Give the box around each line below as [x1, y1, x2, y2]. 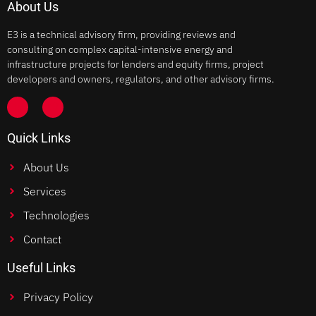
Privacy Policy [23, 290, 93, 305]
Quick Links [7, 130, 71, 146]
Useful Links [7, 260, 75, 276]
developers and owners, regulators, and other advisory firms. [7, 72, 274, 85]
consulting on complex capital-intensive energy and [7, 42, 233, 56]
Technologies [23, 208, 90, 223]
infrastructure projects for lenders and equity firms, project [7, 57, 264, 71]
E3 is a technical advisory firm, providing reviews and [7, 28, 236, 41]
